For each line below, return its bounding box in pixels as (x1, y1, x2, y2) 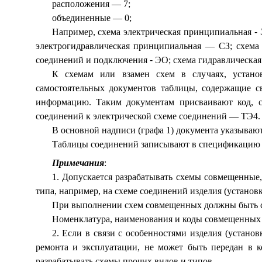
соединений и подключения (35, 55, 150, 65)
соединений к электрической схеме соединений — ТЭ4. (35, 111, 260, 121)
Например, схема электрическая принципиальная (51, 27, 254, 37)
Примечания (51, 158, 104, 168)
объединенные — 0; (51, 13, 132, 23)
